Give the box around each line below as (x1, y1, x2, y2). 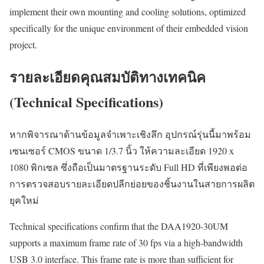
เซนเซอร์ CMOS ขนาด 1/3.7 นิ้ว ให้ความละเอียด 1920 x (9, 144, 234, 157)
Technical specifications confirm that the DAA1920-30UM (9, 220, 228, 233)
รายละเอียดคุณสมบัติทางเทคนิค (9, 67, 206, 88)
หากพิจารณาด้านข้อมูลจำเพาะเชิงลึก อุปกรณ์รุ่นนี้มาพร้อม (9, 128, 251, 141)
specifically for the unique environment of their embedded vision (9, 22, 248, 35)
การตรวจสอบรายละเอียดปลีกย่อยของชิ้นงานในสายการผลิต (9, 177, 255, 190)
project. (9, 38, 37, 51)
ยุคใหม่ (9, 194, 39, 207)
